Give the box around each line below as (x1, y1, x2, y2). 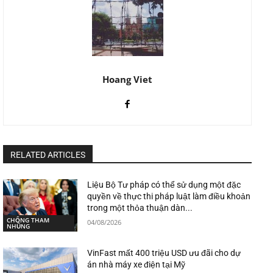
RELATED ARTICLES (10, 150, 85, 160)
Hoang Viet (102, 73, 152, 86)
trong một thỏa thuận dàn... (87, 203, 193, 213)
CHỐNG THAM (7, 215, 49, 224)
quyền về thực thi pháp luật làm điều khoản (87, 191, 251, 202)
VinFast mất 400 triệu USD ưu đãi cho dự (87, 247, 241, 258)
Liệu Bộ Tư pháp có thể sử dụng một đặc (87, 180, 241, 190)
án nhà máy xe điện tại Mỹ (87, 259, 186, 269)
